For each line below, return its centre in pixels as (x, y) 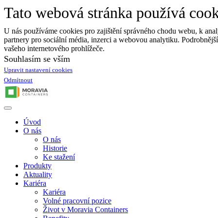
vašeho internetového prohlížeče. (54, 48)
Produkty (37, 166)
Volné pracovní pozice (77, 201)
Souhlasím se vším (37, 59)
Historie (55, 148)
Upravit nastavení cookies (38, 70)
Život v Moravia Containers (85, 209)
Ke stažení (59, 157)
